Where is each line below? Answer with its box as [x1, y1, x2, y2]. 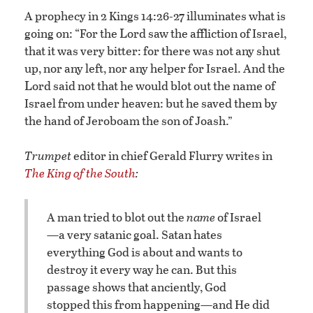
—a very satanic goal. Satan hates [47, 226, 222, 244]
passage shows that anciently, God [47, 278, 226, 296]
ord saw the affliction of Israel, [127, 24, 286, 42]
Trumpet [24, 146, 71, 164]
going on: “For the [24, 24, 119, 42]
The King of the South [24, 163, 136, 182]
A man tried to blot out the [47, 208, 187, 226]
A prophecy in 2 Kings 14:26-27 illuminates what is [24, 6, 286, 24]
